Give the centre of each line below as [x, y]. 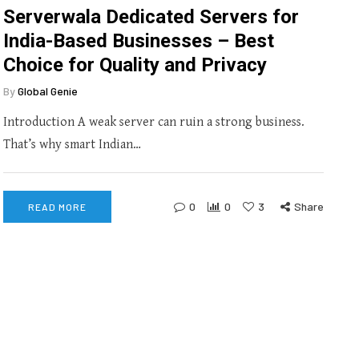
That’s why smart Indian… [72, 145]
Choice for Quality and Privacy [135, 65]
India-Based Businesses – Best [139, 41]
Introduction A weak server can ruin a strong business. [154, 122]
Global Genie [48, 91]
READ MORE [57, 207]
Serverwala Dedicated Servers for [151, 17]
